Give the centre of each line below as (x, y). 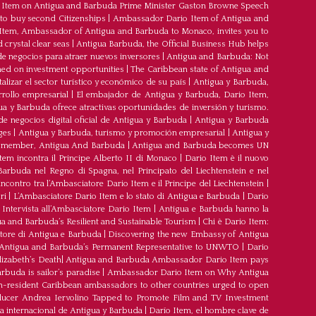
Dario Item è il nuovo (227, 159)
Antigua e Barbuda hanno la (213, 209)
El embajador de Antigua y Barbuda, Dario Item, (172, 95)
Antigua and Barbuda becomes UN (200, 146)
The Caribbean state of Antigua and (200, 70)
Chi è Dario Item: (236, 222)
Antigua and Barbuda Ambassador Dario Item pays (167, 260)
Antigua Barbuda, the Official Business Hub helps (172, 44)
